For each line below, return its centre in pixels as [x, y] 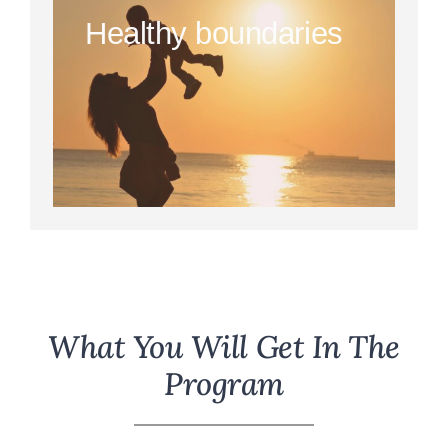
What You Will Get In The [224, 346]
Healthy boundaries [214, 33]
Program [224, 383]
